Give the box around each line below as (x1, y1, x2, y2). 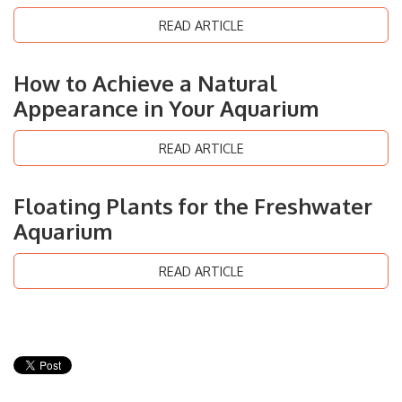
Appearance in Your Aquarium (13, 94, 319, 122)
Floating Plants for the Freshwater (13, 192, 372, 220)
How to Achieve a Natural (13, 69, 277, 97)
